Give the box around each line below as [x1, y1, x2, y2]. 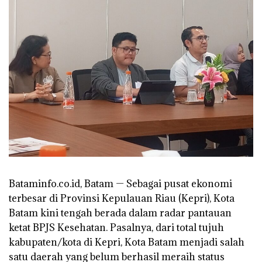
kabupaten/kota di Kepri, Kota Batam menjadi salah [9, 236, 244, 249]
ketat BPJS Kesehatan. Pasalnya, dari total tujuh [9, 221, 224, 235]
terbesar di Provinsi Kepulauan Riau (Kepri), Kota [9, 192, 235, 205]
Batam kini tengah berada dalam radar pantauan [9, 206, 232, 220]
